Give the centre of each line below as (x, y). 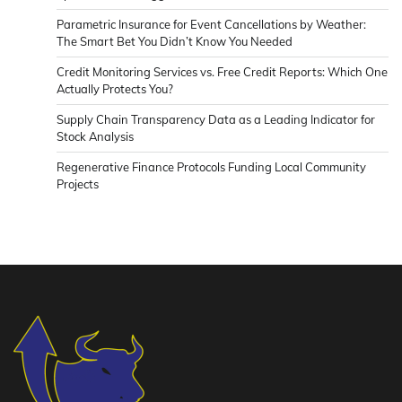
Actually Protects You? (115, 89)
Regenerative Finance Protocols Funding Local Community (211, 167)
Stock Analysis (95, 137)
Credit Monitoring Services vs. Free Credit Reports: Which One (222, 72)
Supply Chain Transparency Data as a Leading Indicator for (216, 120)
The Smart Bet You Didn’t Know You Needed (175, 42)
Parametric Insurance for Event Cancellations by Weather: (211, 25)
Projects (78, 184)
